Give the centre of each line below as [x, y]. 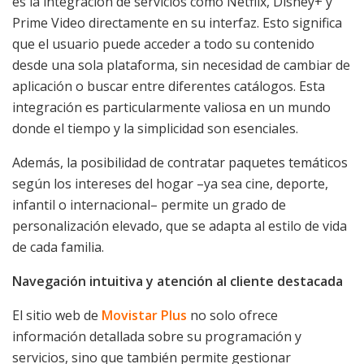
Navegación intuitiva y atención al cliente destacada [178, 282]
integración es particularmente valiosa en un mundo [171, 108]
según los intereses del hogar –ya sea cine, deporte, [170, 184]
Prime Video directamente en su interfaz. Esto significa [177, 23]
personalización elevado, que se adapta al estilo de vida [180, 226]
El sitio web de [57, 316]
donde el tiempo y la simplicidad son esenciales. [155, 129]
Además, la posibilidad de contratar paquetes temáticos [180, 163]
